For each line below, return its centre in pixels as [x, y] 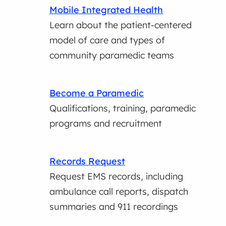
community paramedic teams [112, 55]
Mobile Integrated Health [106, 10]
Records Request [88, 161]
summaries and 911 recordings [114, 206]
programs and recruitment [106, 123]
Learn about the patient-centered [121, 25]
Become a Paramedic [97, 93]
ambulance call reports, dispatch [119, 191]
